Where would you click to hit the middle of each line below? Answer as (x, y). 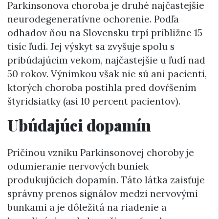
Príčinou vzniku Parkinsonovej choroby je (101, 152)
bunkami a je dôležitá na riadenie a (87, 207)
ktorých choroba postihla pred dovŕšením (102, 88)
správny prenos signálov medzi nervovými (103, 193)
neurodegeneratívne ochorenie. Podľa (93, 19)
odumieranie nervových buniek (78, 166)
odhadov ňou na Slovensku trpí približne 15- (107, 33)
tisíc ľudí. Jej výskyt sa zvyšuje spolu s (91, 47)
